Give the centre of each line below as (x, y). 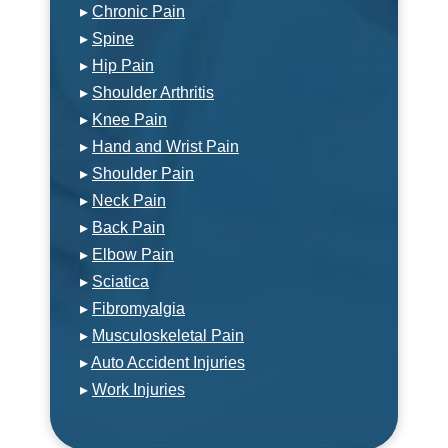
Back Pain (128, 227)
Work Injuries (138, 389)
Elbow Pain (133, 254)
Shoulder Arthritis (153, 92)
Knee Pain (129, 119)
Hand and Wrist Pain (165, 146)
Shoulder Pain (143, 173)
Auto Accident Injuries (168, 362)
